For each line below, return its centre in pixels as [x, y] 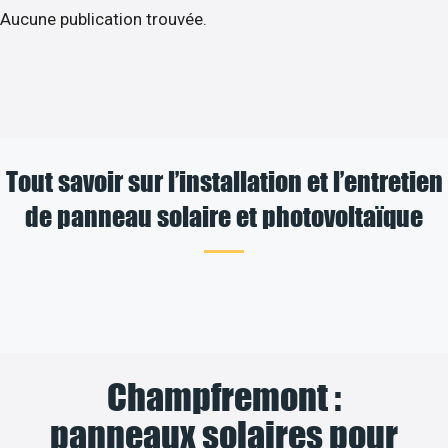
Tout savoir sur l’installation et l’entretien [224, 180]
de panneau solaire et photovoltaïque [224, 215]
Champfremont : [224, 396]
